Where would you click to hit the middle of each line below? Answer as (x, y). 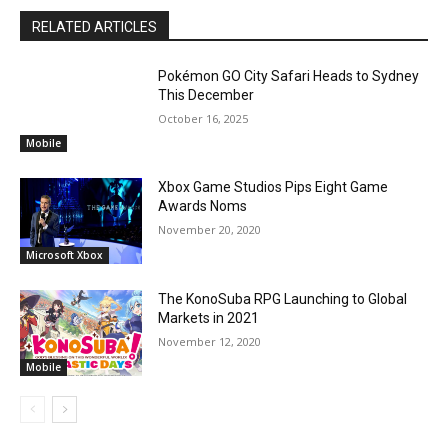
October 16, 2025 (203, 118)
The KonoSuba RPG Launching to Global (283, 299)
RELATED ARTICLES (94, 26)
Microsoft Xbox (64, 255)
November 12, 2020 (210, 341)
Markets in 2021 (209, 318)
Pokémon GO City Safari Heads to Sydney (289, 75)
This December (206, 94)
